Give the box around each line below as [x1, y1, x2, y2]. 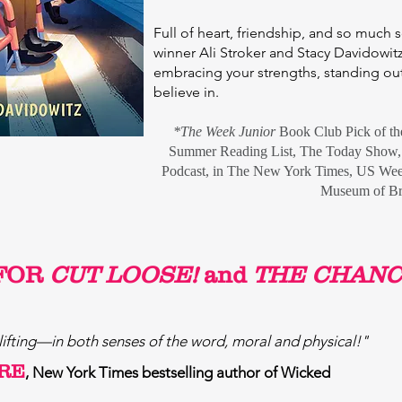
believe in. [153, 83, 219, 100]
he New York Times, [236, 163, 356, 179]
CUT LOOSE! [42, 261, 204, 287]
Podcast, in [162, 163, 227, 179]
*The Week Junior [172, 124, 279, 139]
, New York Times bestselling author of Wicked [25, 363, 330, 381]
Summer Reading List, [168, 144, 300, 159]
